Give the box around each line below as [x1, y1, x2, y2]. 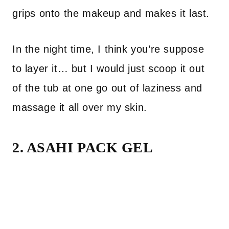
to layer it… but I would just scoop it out [12, 63, 205, 74]
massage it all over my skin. [12, 102, 147, 113]
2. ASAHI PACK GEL [12, 140, 153, 155]
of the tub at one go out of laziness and [12, 82, 203, 94]
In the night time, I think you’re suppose [12, 43, 204, 55]
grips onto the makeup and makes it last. [12, 8, 210, 19]
